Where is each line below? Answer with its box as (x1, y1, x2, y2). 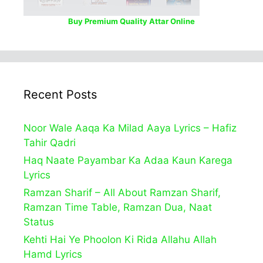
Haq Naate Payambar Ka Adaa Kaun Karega (23, 154, 232, 167)
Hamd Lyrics (23, 248, 82, 261)
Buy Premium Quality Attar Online (68, 16, 195, 26)
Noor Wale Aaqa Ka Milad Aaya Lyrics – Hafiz (23, 122, 237, 134)
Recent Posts (23, 87, 97, 102)
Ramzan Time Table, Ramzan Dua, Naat (23, 201, 212, 214)
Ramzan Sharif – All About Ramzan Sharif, (23, 187, 221, 199)
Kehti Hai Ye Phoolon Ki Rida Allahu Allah (23, 234, 217, 246)
